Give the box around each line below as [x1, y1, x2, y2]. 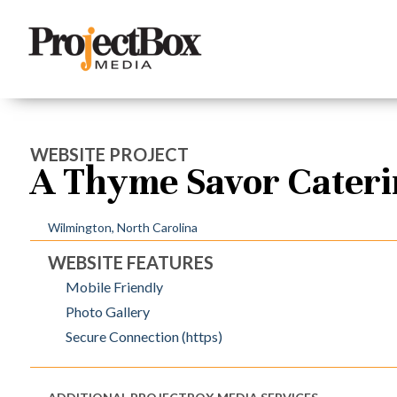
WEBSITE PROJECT [29, 144, 189, 165]
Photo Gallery [65, 303, 150, 320]
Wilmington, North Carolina [47, 220, 198, 235]
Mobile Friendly [65, 278, 163, 295]
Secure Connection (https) [65, 328, 222, 345]
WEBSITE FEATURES [47, 252, 214, 273]
